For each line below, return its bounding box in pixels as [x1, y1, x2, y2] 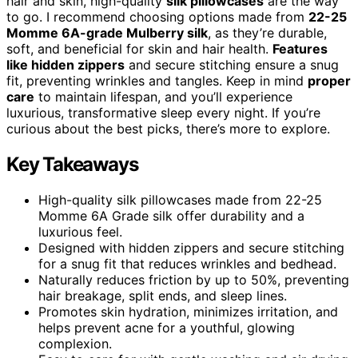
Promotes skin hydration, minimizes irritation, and [38, 303, 338, 320]
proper [308, 72, 351, 89]
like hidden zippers [6, 56, 125, 73]
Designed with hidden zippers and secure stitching [38, 239, 344, 256]
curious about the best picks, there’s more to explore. [6, 120, 330, 137]
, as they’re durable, [208, 24, 327, 41]
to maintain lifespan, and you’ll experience [34, 88, 292, 105]
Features [272, 40, 328, 57]
